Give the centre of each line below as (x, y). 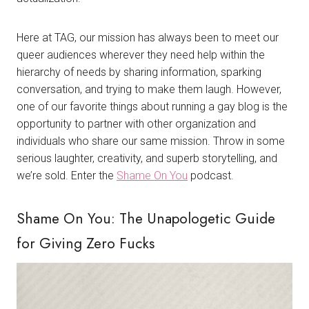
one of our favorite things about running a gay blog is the (152, 106)
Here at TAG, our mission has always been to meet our (148, 37)
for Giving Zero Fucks (86, 243)
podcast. (211, 175)
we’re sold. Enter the (67, 175)
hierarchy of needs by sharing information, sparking (139, 72)
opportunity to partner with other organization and (136, 123)
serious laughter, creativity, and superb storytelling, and (147, 158)
